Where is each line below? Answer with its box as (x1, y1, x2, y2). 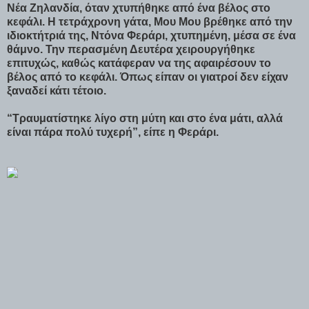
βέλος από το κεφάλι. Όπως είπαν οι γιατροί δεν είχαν (7, 70, 288, 83)
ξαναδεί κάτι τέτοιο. (7, 84, 106, 97)
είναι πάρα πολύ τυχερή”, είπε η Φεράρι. (7, 126, 219, 138)
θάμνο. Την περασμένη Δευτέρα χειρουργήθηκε (7, 43, 255, 55)
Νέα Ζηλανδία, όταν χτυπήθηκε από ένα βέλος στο (7, 1, 270, 14)
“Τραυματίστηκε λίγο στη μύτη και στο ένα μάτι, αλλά (7, 112, 283, 124)
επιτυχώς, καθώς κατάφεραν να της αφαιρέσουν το (7, 57, 271, 69)
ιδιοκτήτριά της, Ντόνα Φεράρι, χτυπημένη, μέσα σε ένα (7, 29, 296, 41)
